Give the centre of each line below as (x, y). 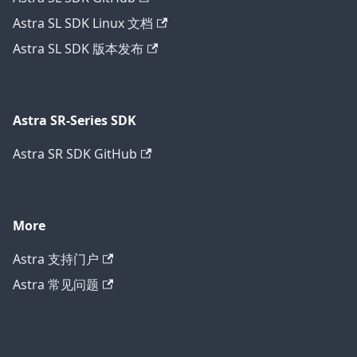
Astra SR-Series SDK (75, 121)
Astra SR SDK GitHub (75, 154)
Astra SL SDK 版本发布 (78, 49)
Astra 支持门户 (56, 259)
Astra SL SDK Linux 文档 (83, 24)
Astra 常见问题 (56, 285)
